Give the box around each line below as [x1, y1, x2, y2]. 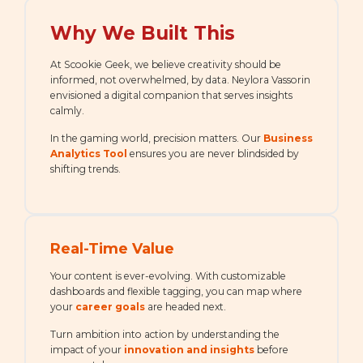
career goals [75, 301, 145, 314]
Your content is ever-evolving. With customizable [50, 270, 286, 283]
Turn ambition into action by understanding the [50, 328, 280, 341]
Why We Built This [50, 22, 235, 45]
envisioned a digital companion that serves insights [50, 89, 293, 102]
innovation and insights [124, 344, 254, 357]
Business [263, 132, 313, 145]
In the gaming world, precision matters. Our [50, 132, 263, 145]
